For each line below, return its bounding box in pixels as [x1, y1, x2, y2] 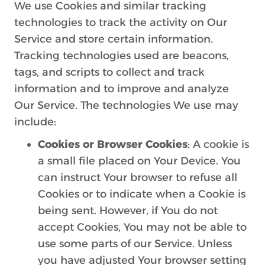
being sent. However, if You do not [38, 204, 218, 217]
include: [14, 115, 56, 128]
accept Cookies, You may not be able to [38, 221, 247, 234]
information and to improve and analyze [14, 82, 229, 95]
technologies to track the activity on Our [14, 16, 227, 29]
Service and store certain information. [14, 33, 213, 46]
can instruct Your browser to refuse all [38, 171, 237, 184]
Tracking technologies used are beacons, [14, 49, 229, 62]
